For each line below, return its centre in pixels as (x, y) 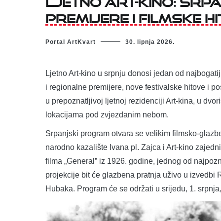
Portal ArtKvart (71, 42)
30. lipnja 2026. (150, 42)
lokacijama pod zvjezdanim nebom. (107, 114)
